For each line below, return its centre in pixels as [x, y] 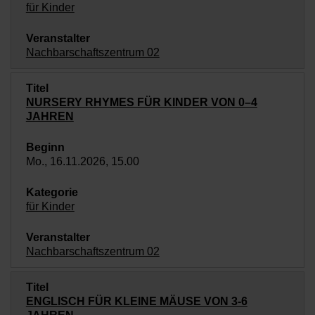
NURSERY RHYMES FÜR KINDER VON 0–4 [141, 102]
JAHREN [50, 116]
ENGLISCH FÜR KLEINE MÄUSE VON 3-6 [136, 301]
